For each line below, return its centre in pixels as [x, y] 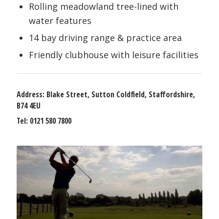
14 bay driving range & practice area [105, 37]
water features [60, 20]
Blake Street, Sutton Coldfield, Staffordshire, [120, 94]
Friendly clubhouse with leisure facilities [113, 55]
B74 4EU [28, 105]
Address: [31, 94]
